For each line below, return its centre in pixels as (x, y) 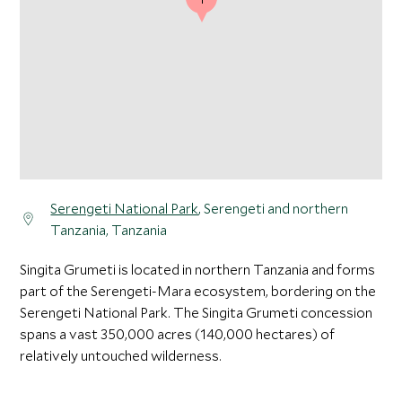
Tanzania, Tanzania (109, 230)
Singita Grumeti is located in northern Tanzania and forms (198, 270)
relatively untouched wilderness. (121, 356)
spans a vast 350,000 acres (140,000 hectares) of (178, 334)
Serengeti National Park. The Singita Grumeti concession (197, 313)
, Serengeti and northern (274, 209)
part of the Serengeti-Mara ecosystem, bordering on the (198, 291)
